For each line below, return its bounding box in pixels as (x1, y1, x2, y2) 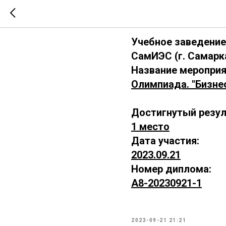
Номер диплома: (131, 163, 211, 175)
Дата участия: (131, 135, 199, 147)
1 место (131, 121, 169, 133)
